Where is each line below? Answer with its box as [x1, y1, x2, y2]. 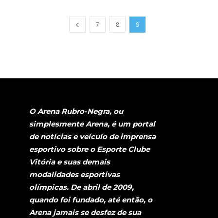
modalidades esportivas [29, 170, 120, 180]
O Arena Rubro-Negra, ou [29, 107, 123, 116]
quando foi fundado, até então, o [29, 195, 152, 205]
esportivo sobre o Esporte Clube [29, 145, 150, 154]
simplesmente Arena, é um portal [29, 119, 155, 129]
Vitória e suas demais [29, 157, 110, 167]
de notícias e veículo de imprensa [29, 132, 156, 142]
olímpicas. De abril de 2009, [29, 182, 134, 192]
